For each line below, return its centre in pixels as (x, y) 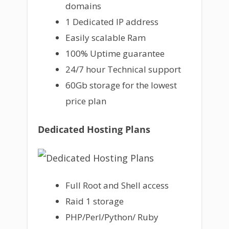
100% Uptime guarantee (115, 54)
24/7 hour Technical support (123, 70)
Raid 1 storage (94, 201)
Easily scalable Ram (105, 38)
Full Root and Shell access (117, 185)
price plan (86, 101)
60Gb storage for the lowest (121, 85)
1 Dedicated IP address (112, 22)
